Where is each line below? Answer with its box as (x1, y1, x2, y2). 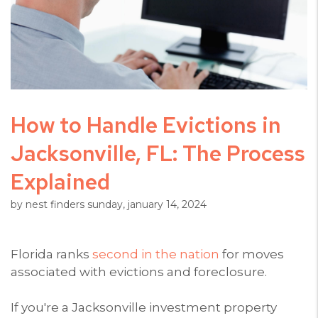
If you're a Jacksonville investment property (11, 300, 277, 314)
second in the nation (92, 246, 219, 261)
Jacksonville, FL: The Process (11, 138, 305, 168)
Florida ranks (11, 246, 92, 261)
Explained (11, 167, 110, 196)
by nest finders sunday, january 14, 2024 (11, 197, 207, 211)
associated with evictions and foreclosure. (11, 264, 267, 279)
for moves (219, 246, 284, 261)
